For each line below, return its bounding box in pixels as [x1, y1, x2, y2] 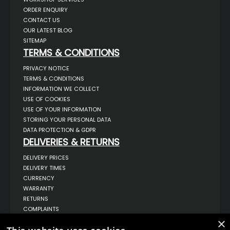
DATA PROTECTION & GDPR [23, 125, 96, 134]
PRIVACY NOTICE [23, 64, 69, 72]
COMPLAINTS [23, 204, 59, 213]
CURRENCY [23, 174, 54, 182]
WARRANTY [23, 184, 54, 193]
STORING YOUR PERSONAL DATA [23, 115, 111, 124]
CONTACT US [23, 15, 60, 24]
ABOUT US [23, 214, 68, 227]
